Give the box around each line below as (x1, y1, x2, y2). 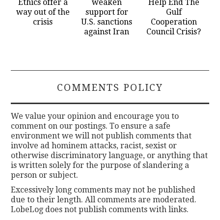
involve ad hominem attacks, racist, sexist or (11, 141, 177, 151)
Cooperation (150, 17, 197, 27)
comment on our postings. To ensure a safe (11, 121, 171, 131)
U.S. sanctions (81, 17, 133, 27)
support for (85, 7, 128, 17)
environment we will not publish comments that (11, 131, 192, 141)
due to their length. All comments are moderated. (11, 195, 197, 205)
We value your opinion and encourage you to (11, 111, 179, 121)
